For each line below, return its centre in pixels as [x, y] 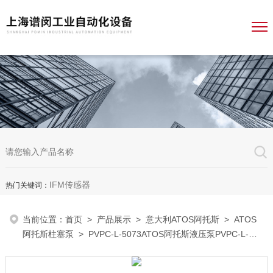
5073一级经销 [50, 249]
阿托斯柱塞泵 [48, 234]
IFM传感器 [69, 185]
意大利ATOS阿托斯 [183, 219]
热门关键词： [27, 185]
